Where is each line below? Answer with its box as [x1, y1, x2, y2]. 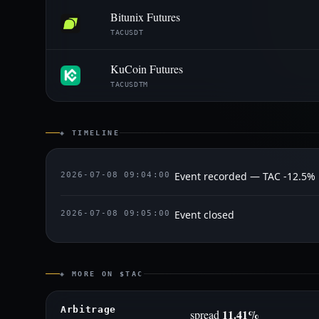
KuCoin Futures [110, 61, 183, 76]
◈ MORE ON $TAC [60, 270, 144, 278]
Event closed [174, 208, 234, 221]
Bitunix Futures [110, 9, 180, 24]
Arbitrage [61, 304, 116, 315]
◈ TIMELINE [60, 129, 120, 137]
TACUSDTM [110, 80, 148, 88]
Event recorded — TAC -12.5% [174, 169, 315, 183]
